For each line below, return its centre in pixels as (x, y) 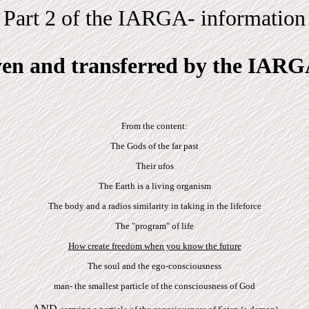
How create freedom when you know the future (154, 246)
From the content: (154, 126)
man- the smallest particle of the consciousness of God (154, 286)
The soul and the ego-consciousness (154, 266)
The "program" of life (154, 226)
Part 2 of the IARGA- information (154, 18)
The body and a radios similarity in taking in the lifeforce (154, 206)
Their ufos (154, 166)
